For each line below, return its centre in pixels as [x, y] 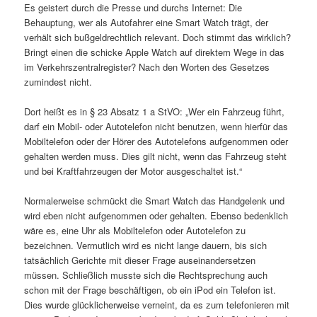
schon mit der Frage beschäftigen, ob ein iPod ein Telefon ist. [150, 290]
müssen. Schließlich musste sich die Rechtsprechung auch [146, 275]
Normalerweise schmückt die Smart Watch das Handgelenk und [155, 201]
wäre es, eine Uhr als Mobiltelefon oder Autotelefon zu [135, 231]
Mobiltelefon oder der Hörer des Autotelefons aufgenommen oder [156, 141]
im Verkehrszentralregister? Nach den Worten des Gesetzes [147, 67]
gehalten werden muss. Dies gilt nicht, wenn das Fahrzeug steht [156, 156]
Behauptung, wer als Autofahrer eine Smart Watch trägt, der [146, 22]
